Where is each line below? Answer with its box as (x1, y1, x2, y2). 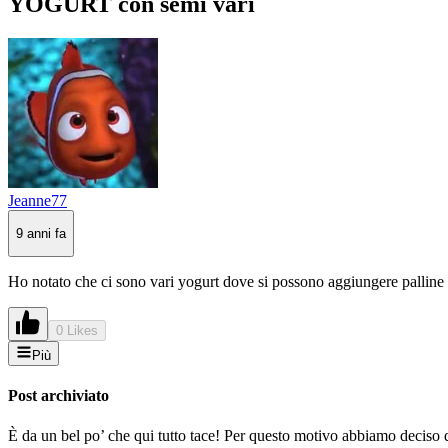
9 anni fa (16, 225, 66, 241)
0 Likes (56, 323, 98, 339)
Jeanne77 (8, 191, 67, 209)
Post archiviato (8, 387, 109, 405)
